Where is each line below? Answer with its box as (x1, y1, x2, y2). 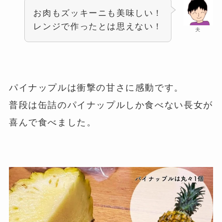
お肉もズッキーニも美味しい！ (33, 8, 163, 18)
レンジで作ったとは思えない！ (33, 21, 163, 31)
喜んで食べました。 (8, 117, 97, 128)
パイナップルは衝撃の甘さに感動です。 (8, 83, 184, 93)
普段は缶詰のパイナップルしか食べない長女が (8, 100, 213, 111)
